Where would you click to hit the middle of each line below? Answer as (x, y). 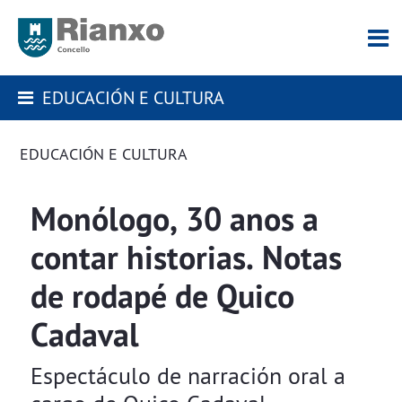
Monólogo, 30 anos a (175, 219)
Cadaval (85, 335)
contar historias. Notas (186, 258)
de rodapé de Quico (162, 297)
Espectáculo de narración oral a (188, 376)
